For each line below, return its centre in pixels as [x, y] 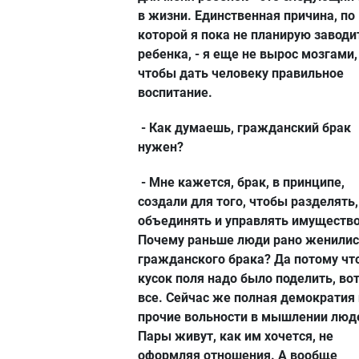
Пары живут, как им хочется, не [236, 336]
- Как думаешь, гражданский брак [244, 127]
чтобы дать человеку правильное [241, 73]
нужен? [161, 147]
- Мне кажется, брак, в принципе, [241, 182]
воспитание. [175, 92]
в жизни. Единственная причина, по [246, 15]
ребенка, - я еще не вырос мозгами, [248, 54]
